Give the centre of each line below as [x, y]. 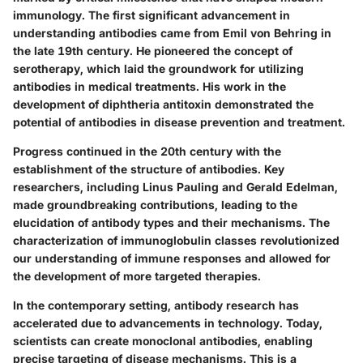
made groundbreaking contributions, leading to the [155, 205]
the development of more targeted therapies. [137, 276]
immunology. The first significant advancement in [152, 15]
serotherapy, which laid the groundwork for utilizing [158, 69]
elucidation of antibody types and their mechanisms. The [171, 223]
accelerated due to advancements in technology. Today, [168, 323]
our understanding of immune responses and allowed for [172, 258]
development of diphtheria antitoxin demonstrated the [163, 105]
